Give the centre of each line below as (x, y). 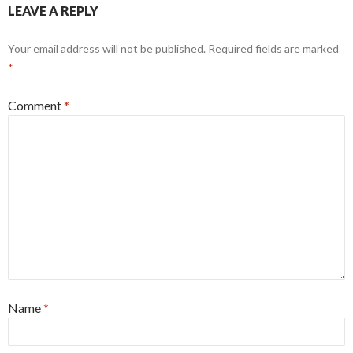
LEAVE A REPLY (53, 11)
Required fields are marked (273, 48)
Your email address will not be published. (107, 48)
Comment (36, 105)
